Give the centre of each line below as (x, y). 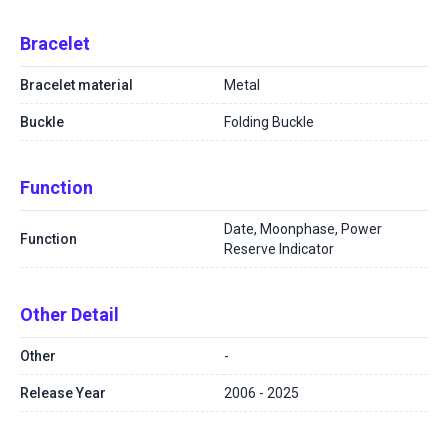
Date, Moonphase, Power (303, 229)
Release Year (63, 393)
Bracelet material (76, 85)
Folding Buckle (269, 122)
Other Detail (69, 314)
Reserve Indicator (279, 249)
